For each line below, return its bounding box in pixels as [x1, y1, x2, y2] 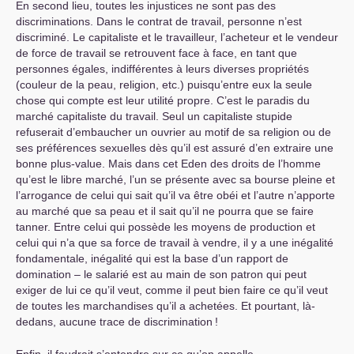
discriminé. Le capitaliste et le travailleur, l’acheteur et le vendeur [16, 31, 338, 43]
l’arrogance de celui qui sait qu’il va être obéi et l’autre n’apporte [16, 189, 335, 201]
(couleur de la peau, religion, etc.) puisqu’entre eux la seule [16, 78, 312, 91]
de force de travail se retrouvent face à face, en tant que [16, 47, 297, 59]
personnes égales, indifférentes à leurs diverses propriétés [16, 62, 309, 75]
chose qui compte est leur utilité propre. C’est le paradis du [16, 94, 310, 107]
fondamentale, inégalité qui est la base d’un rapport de [16, 252, 288, 265]
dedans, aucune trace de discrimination [16, 315, 213, 328]
